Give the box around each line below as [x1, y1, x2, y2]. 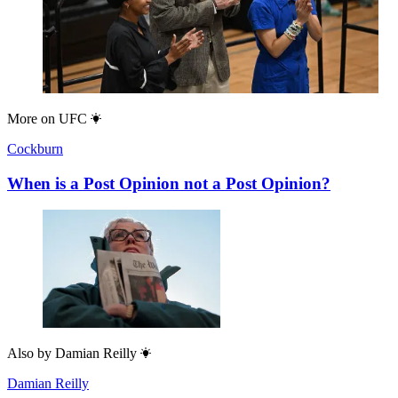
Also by [7, 346, 52, 362]
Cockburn [7, 140, 63, 156]
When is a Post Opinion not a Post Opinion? [7, 173, 330, 193]
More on [7, 110, 55, 126]
